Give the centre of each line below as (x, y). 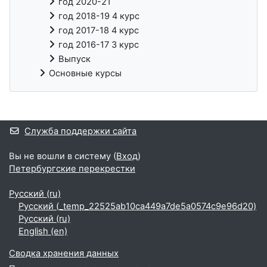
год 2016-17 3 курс (99, 45)
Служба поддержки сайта (81, 131)
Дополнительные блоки (81, 118)
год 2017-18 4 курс (99, 31)
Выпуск (74, 59)
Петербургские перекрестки (72, 169)
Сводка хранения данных (64, 254)
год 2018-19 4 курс (99, 16)
